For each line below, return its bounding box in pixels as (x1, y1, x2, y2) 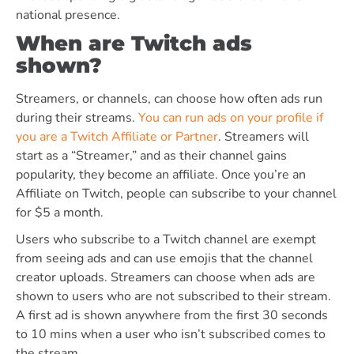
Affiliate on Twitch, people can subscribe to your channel (16, 185, 337, 202)
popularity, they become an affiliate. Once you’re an (16, 166, 306, 183)
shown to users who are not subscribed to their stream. (16, 288, 331, 305)
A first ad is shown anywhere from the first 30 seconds (16, 307, 328, 324)
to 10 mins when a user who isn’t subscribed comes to (16, 326, 326, 343)
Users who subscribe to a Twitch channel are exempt (16, 231, 316, 248)
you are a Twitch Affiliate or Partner (16, 128, 218, 145)
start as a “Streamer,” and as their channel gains (16, 147, 287, 164)
